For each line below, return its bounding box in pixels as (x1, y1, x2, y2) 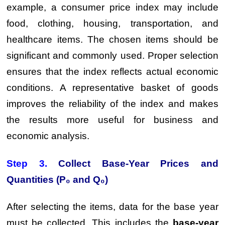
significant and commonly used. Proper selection (7, 50, 218, 61)
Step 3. (7, 158, 59, 169)
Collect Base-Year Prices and (58, 158, 218, 169)
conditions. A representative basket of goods (7, 82, 218, 93)
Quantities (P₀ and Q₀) (7, 174, 108, 185)
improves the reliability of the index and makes (7, 98, 218, 109)
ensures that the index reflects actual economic (7, 66, 218, 77)
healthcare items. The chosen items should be (7, 34, 218, 45)
